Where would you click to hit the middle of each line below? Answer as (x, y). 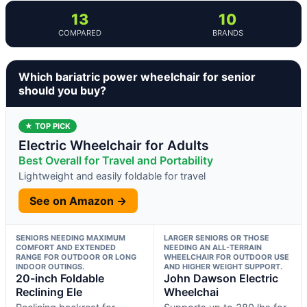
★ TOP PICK (48, 126)
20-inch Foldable (60, 278)
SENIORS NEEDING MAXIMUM (71, 237)
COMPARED (79, 33)
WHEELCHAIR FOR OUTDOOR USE (226, 257)
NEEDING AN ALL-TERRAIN (212, 247)
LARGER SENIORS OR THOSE (216, 237)
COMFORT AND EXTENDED (66, 247)
